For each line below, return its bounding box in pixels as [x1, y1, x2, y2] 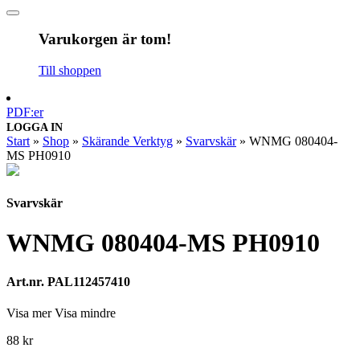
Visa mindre [55, 306, 116, 321]
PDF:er [6, 104, 43, 119]
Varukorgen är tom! [39, 31, 171, 48]
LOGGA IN [6, 121, 63, 133]
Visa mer [6, 306, 51, 321]
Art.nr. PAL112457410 [6, 275, 130, 289]
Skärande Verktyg [82, 133, 173, 148]
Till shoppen [39, 63, 101, 77]
